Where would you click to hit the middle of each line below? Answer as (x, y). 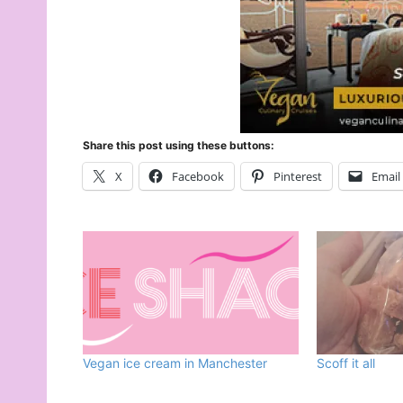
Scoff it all (346, 363)
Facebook (198, 176)
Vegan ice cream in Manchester (175, 363)
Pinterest (298, 176)
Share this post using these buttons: (179, 145)
